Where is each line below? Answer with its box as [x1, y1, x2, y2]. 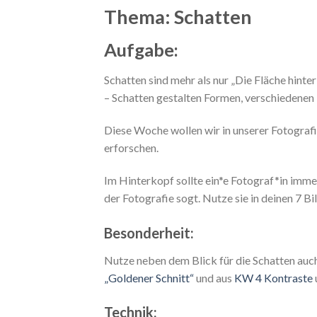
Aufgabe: [104, 39, 178, 61]
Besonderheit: [104, 224, 194, 241]
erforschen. [104, 140, 158, 154]
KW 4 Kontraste [234, 270, 313, 284]
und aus [194, 270, 234, 284]
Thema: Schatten [104, 4, 252, 28]
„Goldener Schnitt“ [104, 270, 194, 284]
